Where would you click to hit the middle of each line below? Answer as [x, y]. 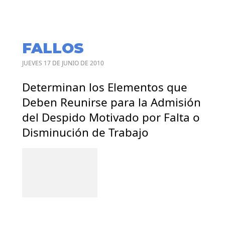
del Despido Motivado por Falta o [111, 117]
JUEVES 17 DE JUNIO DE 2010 [63, 63]
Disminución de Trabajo [85, 132]
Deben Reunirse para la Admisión [111, 102]
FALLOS [53, 48]
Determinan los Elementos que [105, 87]
